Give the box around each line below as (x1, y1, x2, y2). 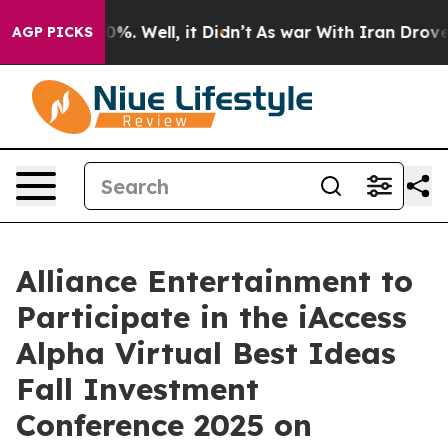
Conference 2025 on (16, 406, 312, 444)
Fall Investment (16, 370, 259, 408)
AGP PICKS (12, 23, 93, 41)
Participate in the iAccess (16, 298, 407, 336)
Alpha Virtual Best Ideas (16, 334, 396, 372)
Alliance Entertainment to (16, 262, 413, 300)
